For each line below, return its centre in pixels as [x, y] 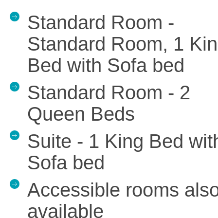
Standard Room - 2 [109, 92]
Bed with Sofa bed [106, 65]
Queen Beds [81, 114]
